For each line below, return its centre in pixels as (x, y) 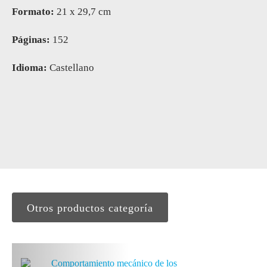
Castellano (71, 67)
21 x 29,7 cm (83, 11)
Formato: (33, 11)
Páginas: (31, 39)
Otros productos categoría (90, 208)
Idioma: (30, 67)
